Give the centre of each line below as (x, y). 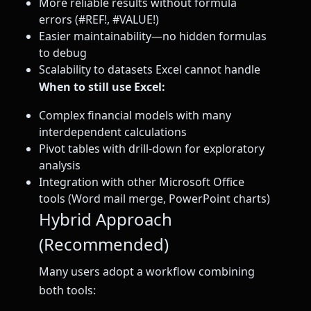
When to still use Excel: (102, 87)
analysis (60, 165)
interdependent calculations (113, 132)
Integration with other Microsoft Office (142, 182)
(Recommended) (104, 244)
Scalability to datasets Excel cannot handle (150, 70)
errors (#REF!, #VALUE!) (99, 20)
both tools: (67, 290)
